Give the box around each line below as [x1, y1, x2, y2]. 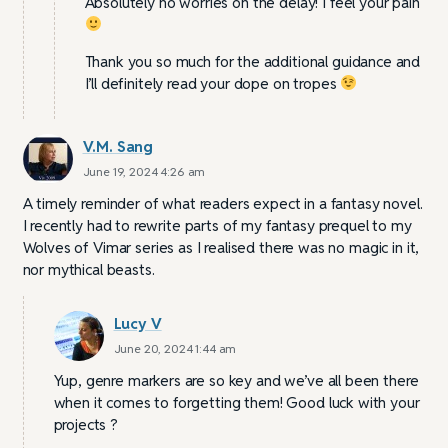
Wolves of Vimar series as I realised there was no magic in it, [22, 237, 420, 257]
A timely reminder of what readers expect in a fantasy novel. [22, 193, 423, 213]
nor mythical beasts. [22, 259, 155, 279]
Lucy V [113, 313, 162, 333]
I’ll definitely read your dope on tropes [84, 73, 341, 93]
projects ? [53, 414, 118, 434]
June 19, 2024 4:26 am [82, 163, 206, 179]
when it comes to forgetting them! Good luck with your [53, 392, 420, 412]
